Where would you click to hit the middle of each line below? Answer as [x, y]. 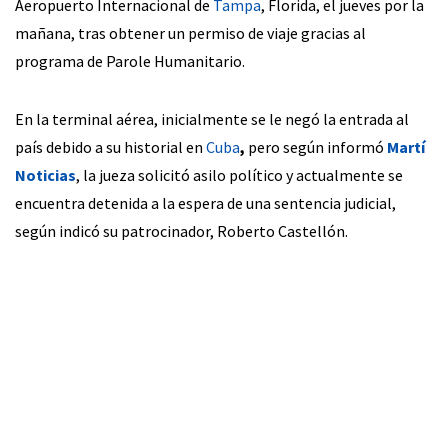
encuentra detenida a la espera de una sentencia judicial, [205, 203]
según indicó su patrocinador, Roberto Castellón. [181, 231]
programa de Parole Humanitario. [130, 61]
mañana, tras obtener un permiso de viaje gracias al [190, 33]
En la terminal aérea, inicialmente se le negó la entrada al [212, 119]
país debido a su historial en [110, 147]
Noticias [45, 175]
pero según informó [316, 147]
